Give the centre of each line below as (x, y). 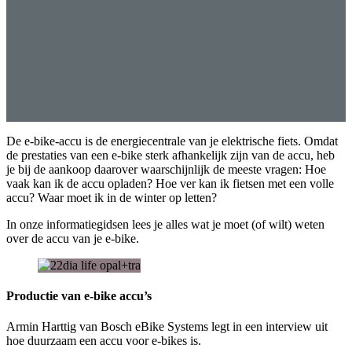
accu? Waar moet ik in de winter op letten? (113, 197)
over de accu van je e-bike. (73, 238)
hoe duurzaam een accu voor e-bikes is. (104, 341)
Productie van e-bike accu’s (79, 295)
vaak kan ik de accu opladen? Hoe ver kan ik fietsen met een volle (170, 183)
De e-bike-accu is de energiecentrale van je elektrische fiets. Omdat (172, 141)
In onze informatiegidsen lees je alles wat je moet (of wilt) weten (165, 224)
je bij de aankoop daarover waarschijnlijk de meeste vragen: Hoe (166, 169)
